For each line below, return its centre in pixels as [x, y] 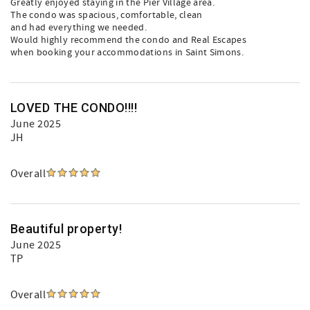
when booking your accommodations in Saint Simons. [127, 53]
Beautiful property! [66, 229]
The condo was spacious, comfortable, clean [107, 15]
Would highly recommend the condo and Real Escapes [129, 40]
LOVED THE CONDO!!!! [74, 108]
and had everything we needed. [79, 28]
